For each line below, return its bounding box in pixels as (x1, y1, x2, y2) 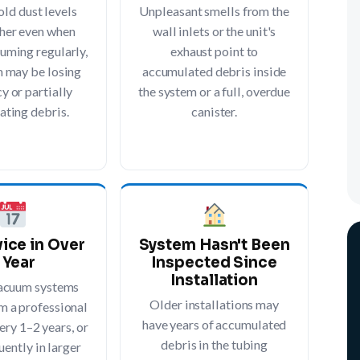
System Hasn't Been (138, 235, 290, 254)
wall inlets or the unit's (152, 22, 276, 39)
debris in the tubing (161, 336, 268, 352)
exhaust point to (170, 43, 259, 59)
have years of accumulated (141, 316, 287, 332)
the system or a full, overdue (138, 83, 291, 99)
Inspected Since (151, 252, 277, 272)
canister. (191, 103, 238, 119)
